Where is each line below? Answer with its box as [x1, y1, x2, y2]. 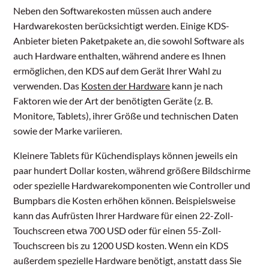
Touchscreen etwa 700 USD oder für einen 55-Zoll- [13, 225, 222, 237]
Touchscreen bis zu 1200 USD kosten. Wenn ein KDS [13, 240, 229, 252]
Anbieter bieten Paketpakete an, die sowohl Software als [13, 35, 245, 47]
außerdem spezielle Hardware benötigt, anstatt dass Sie [13, 255, 242, 267]
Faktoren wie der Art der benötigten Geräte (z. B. [13, 95, 213, 107]
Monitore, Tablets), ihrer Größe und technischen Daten [13, 110, 239, 122]
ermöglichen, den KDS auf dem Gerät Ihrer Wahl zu [13, 65, 222, 77]
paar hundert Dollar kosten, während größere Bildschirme [13, 165, 251, 177]
